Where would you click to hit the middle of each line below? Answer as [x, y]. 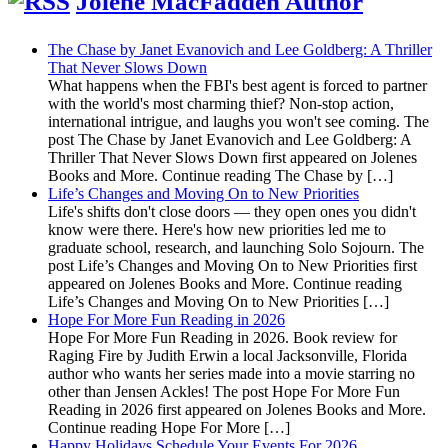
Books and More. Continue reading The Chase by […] [220, 176]
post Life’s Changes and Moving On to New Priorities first [232, 266]
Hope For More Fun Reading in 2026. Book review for [222, 338]
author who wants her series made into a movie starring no [231, 374]
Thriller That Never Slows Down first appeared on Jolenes [232, 158]
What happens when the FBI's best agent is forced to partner [237, 86]
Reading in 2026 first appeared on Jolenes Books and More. [237, 410]
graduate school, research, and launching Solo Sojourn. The [236, 248]
